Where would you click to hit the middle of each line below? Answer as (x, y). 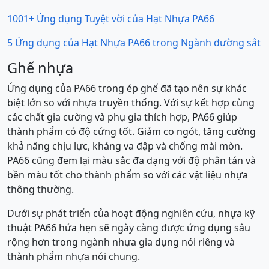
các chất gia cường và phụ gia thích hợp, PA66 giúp (122, 117)
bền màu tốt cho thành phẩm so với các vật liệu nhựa (128, 175)
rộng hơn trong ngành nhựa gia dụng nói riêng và (121, 242)
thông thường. (41, 189)
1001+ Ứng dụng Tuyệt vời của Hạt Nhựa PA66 (111, 19)
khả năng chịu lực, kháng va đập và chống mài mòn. (125, 146)
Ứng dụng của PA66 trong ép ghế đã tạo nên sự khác (127, 88)
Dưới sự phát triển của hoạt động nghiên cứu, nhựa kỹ (131, 213)
